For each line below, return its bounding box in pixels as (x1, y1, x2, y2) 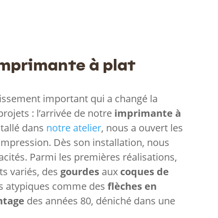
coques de (120, 164, 169, 178)
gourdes (60, 164, 100, 178)
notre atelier (46, 121, 102, 134)
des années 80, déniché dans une (24, 194, 176, 207)
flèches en (108, 179, 157, 193)
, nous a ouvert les (101, 121, 183, 134)
